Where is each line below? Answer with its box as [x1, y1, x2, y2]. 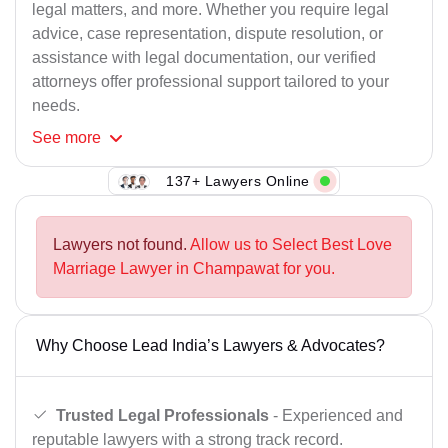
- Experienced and [269, 406, 403, 424]
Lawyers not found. [53, 236, 190, 254]
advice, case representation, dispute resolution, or [32, 25, 383, 43]
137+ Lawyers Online [166, 172, 310, 189]
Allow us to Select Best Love [190, 236, 392, 254]
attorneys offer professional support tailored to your [32, 73, 389, 91]
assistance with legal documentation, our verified [32, 49, 376, 67]
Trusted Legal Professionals [56, 406, 269, 424]
